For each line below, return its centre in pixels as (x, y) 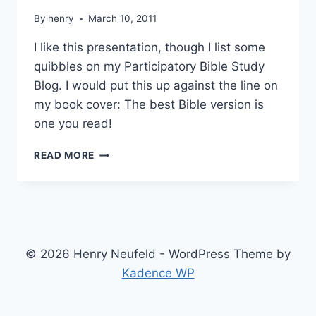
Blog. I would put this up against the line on (156, 86)
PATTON (115, 167)
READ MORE (65, 156)
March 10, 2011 (123, 19)
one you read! (73, 124)
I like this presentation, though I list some (150, 48)
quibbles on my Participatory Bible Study (149, 67)
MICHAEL (117, 152)
